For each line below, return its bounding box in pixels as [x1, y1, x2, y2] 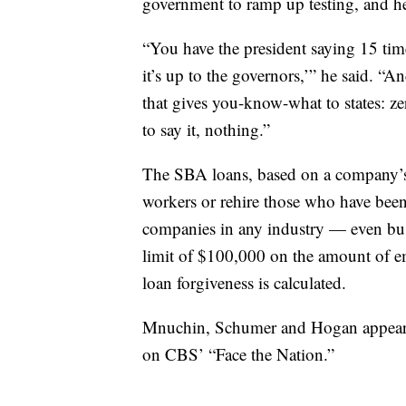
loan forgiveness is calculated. [142, 271, 346, 295]
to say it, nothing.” [142, 118, 270, 141]
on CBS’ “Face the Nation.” [142, 343, 334, 366]
